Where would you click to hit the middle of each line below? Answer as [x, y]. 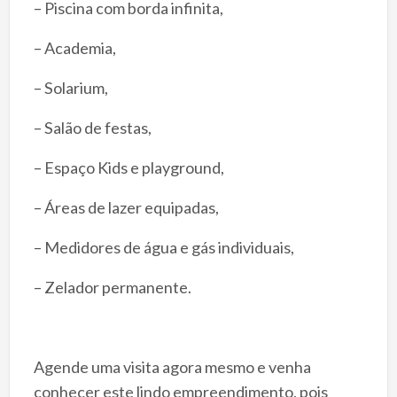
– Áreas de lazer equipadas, [126, 207]
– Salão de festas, [93, 127]
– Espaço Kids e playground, [128, 167]
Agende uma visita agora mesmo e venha [172, 366]
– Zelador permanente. [113, 287]
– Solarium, [70, 87]
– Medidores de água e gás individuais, [163, 247]
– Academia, [76, 47]
